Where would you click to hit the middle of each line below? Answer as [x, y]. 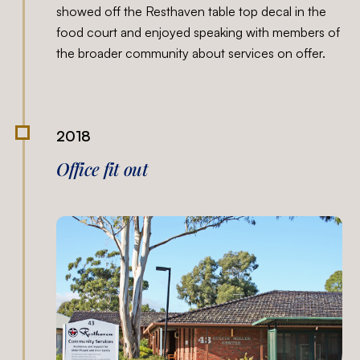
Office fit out [102, 169]
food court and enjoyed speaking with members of [198, 32]
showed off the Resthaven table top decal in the [192, 11]
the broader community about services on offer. [191, 53]
